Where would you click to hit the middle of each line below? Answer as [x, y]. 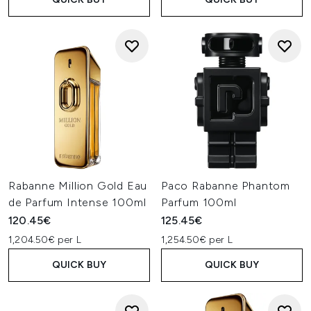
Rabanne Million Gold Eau [78, 186]
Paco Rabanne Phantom [226, 186]
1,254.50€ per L [197, 240]
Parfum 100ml [199, 202]
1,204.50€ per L [45, 240]
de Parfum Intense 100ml [77, 202]
